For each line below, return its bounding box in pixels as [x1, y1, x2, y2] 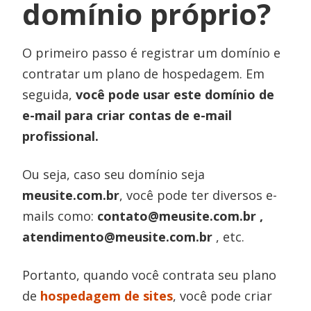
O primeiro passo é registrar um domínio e [22, 44, 281, 61]
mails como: [22, 207, 98, 224]
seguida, [22, 85, 76, 103]
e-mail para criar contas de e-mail [22, 106, 233, 124]
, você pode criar [173, 287, 273, 304]
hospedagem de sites [40, 287, 174, 304]
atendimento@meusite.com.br [22, 228, 217, 245]
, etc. [216, 228, 245, 245]
